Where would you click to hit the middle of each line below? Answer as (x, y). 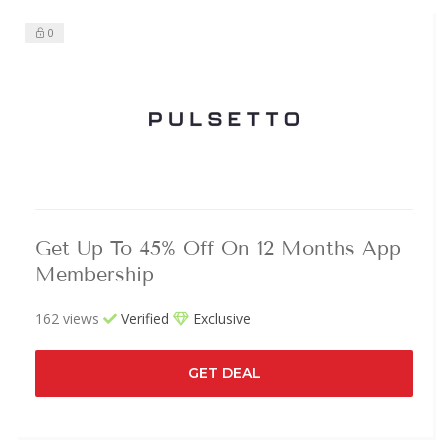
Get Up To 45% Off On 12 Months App (218, 247)
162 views (67, 318)
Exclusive (220, 318)
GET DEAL (224, 372)
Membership (94, 273)
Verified (143, 318)
